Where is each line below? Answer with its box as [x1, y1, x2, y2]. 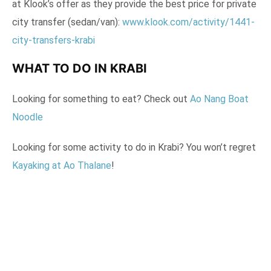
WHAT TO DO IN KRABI [12, 61, 147, 76]
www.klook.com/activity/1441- [122, 16, 255, 28]
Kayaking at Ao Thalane [12, 160, 111, 172]
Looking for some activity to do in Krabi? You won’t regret [12, 142, 256, 154]
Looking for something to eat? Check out [12, 93, 190, 105]
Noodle [12, 111, 43, 123]
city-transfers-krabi [12, 34, 95, 47]
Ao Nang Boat [190, 93, 249, 105]
